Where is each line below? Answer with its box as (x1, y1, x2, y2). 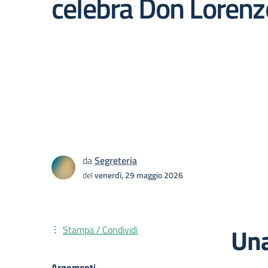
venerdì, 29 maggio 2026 (95, 169, 183, 181)
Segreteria (95, 153, 137, 167)
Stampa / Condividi (63, 223, 138, 237)
